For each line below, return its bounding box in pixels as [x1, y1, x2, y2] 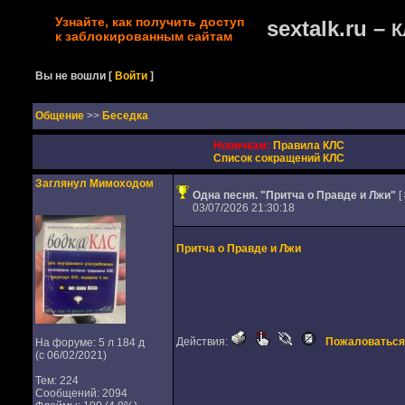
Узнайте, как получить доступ [54, 14, 244, 29]
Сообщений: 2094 [34, 387, 127, 400]
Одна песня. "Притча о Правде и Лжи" [192, 189, 399, 202]
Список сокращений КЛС [212, 152, 344, 165]
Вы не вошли [34, 70, 108, 82]
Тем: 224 [34, 374, 79, 387]
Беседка [101, 109, 148, 122]
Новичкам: [212, 139, 270, 152]
